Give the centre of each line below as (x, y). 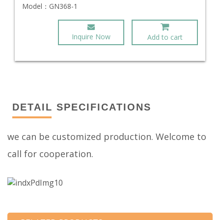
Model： (36, 6)
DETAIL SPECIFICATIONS (82, 107)
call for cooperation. (50, 154)
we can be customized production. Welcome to (107, 137)
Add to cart (165, 37)
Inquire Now (91, 37)
